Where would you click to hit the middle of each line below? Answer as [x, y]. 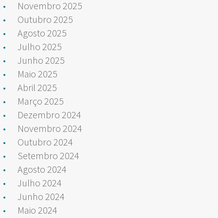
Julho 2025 [40, 46]
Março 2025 [41, 101]
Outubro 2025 [45, 19]
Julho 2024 [40, 182]
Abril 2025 [37, 87]
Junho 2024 [41, 196]
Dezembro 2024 [49, 114]
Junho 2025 [41, 60]
